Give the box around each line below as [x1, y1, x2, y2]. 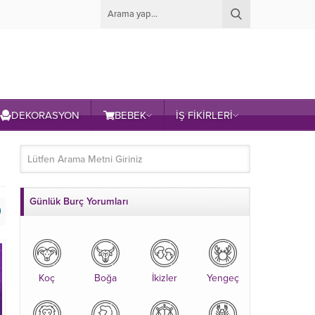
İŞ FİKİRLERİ [176, 109, 233, 122]
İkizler [151, 272, 177, 284]
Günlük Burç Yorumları [30, 195, 128, 207]
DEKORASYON [11, 109, 79, 122]
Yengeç [207, 272, 240, 284]
